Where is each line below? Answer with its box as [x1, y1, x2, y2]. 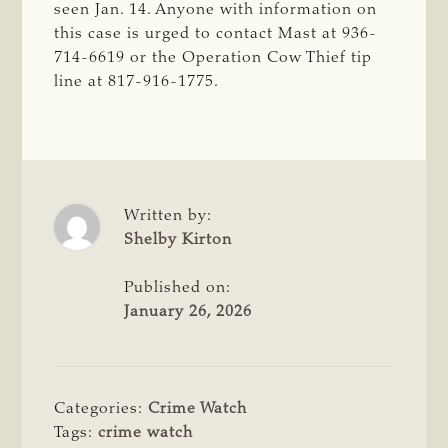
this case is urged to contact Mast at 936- [54, 25, 378, 42]
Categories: [54, 400, 149, 417]
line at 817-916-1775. [54, 73, 220, 90]
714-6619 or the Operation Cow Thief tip [54, 49, 373, 66]
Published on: [124, 279, 232, 296]
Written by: [124, 207, 213, 224]
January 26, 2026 [124, 303, 253, 320]
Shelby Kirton [124, 231, 233, 248]
